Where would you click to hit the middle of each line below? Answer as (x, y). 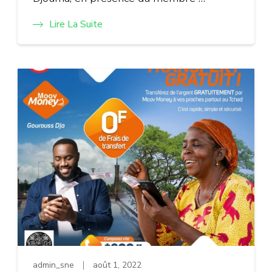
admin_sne (53, 265)
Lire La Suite (76, 24)
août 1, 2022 (117, 265)
